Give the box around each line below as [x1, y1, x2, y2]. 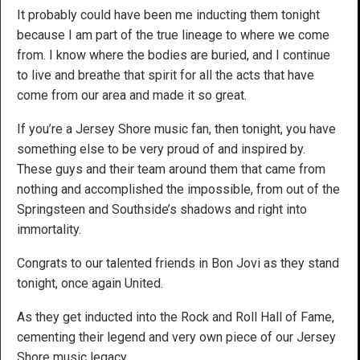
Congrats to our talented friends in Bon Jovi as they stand [17, 255, 339, 271]
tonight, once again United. [17, 275, 163, 291]
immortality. [17, 221, 81, 237]
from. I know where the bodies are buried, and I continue [17, 47, 330, 63]
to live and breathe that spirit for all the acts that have [17, 67, 314, 83]
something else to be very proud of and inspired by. [17, 141, 305, 157]
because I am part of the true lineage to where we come [17, 27, 329, 43]
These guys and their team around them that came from [17, 161, 325, 177]
